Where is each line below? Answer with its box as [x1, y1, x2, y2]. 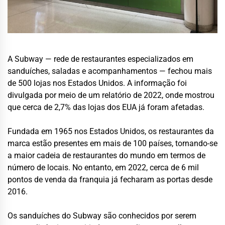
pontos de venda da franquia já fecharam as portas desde [8, 175, 212, 184]
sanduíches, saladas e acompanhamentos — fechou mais [8, 66, 212, 76]
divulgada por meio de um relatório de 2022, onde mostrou [8, 90, 214, 100]
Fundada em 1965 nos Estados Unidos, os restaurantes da [8, 127, 214, 136]
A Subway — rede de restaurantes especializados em [8, 54, 193, 64]
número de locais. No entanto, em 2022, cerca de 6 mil [8, 163, 199, 172]
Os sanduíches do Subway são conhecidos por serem [8, 211, 196, 220]
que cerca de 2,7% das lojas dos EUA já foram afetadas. [8, 102, 204, 112]
